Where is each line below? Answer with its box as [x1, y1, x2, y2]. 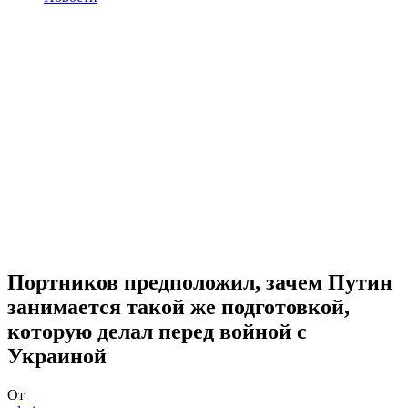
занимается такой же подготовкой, [7, 294, 350, 319]
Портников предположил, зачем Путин [7, 270, 393, 294]
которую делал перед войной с [7, 319, 307, 343]
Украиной [7, 343, 107, 368]
